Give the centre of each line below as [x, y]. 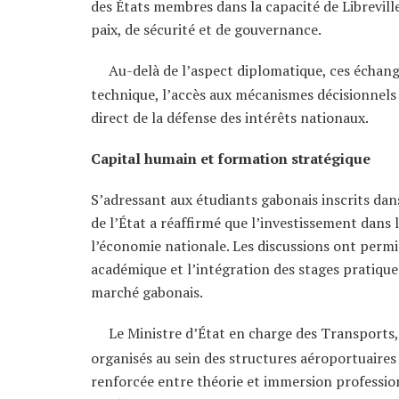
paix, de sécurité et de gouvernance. [206, 29]
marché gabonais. [147, 293]
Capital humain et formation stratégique [231, 159]
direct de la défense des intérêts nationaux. [230, 118]
